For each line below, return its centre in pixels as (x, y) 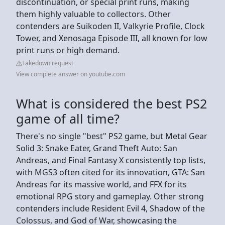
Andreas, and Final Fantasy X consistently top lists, (111, 160)
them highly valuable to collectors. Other (93, 14)
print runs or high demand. (69, 50)
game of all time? (68, 118)
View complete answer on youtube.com (71, 74)
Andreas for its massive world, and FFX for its (101, 184)
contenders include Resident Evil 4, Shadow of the (110, 208)
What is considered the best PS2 (111, 103)
